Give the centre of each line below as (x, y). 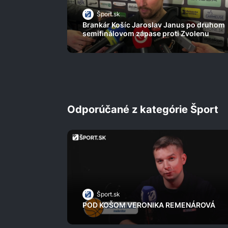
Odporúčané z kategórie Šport (143, 110)
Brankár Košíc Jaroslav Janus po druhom (154, 25)
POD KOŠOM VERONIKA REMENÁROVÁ (149, 205)
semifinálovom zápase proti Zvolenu (146, 34)
